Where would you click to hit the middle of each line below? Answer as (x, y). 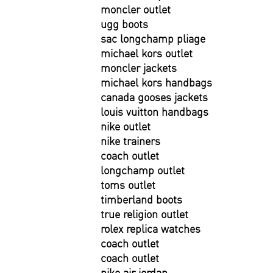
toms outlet (128, 185)
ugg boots (124, 24)
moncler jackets (139, 68)
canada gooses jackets (154, 97)
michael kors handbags (156, 83)
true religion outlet (144, 214)
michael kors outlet (147, 53)
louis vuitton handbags (154, 112)
